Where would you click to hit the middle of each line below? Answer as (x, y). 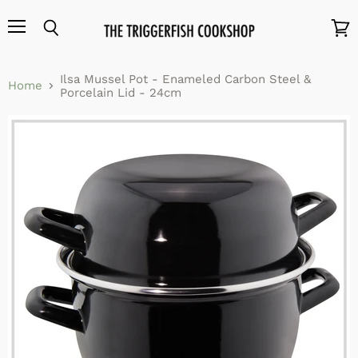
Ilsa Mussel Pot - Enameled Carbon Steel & (185, 79)
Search (68, 43)
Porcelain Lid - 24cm (121, 92)
